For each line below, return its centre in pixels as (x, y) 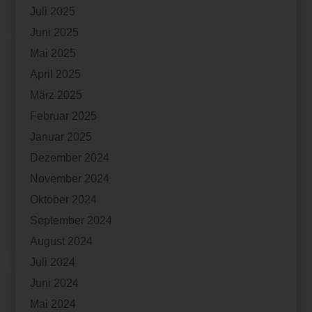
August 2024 (61, 241)
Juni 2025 (54, 32)
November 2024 (69, 178)
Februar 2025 (63, 116)
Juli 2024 (52, 262)
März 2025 (56, 95)
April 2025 (55, 74)
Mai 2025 (53, 53)
